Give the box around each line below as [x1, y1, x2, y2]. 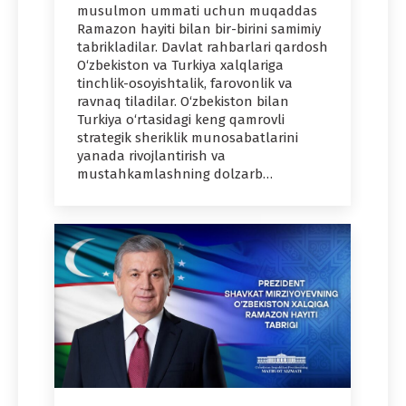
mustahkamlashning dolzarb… [77, 166, 273, 183]
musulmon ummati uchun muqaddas [77, 3, 317, 20]
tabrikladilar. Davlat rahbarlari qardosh [77, 39, 328, 56]
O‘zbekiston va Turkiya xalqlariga [77, 57, 284, 74]
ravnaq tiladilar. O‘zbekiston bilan [77, 93, 289, 111]
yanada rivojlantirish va [77, 148, 226, 165]
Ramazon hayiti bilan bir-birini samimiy [77, 21, 321, 38]
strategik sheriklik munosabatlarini [77, 130, 298, 147]
